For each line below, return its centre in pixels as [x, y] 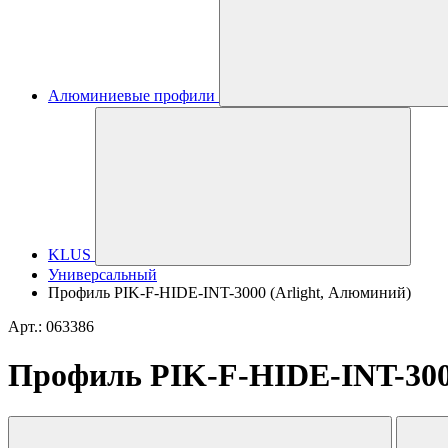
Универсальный [102, 274]
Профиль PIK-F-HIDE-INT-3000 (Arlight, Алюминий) [229, 292]
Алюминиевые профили [131, 95]
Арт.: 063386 [51, 326]
